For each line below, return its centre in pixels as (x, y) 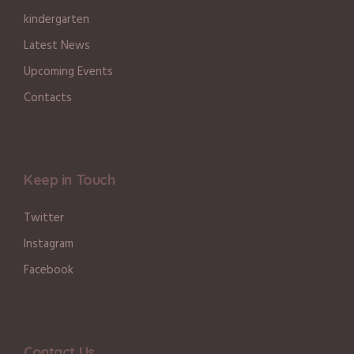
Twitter (44, 218)
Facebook (49, 270)
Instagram (49, 244)
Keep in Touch (70, 179)
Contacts (48, 98)
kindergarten (57, 19)
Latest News (57, 45)
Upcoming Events (69, 72)
